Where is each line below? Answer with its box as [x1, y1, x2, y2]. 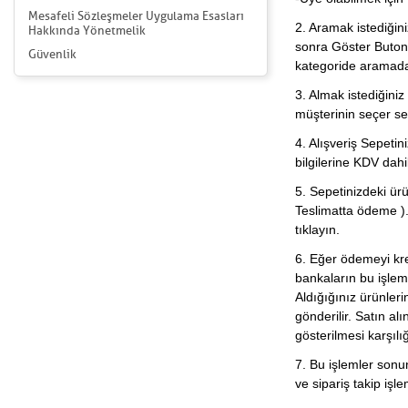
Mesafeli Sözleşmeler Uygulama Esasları [28, 8, 244, 24]
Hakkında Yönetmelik [28, 23, 146, 38]
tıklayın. [295, 222, 341, 237]
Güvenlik [28, 46, 76, 62]
